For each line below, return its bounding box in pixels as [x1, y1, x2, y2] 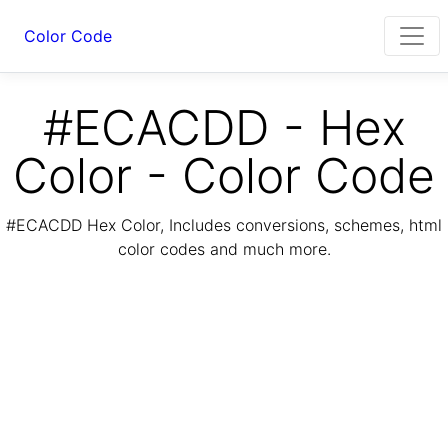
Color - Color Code [13, 146, 435, 205]
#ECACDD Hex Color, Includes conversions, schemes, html [6, 215, 442, 236]
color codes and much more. [117, 239, 331, 260]
